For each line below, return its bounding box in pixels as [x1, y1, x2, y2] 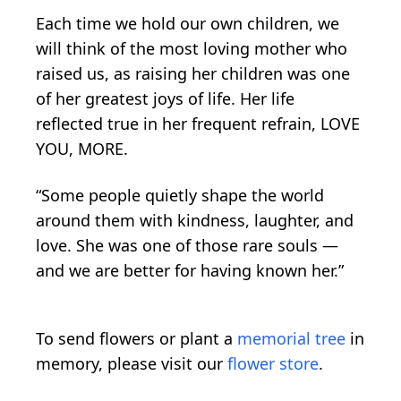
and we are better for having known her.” [36, 259, 344, 281]
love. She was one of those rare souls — [36, 234, 338, 256]
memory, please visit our [36, 352, 227, 374]
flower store [227, 352, 319, 374]
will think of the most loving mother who [36, 37, 347, 59]
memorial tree [237, 327, 346, 349]
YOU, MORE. [36, 137, 128, 159]
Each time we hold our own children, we [36, 12, 339, 34]
